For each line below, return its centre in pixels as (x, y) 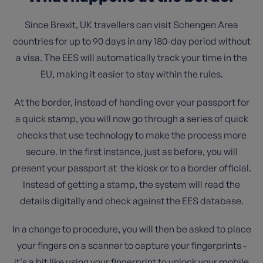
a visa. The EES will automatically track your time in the (131, 58)
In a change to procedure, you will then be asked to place (131, 229)
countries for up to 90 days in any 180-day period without (131, 41)
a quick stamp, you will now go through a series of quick (131, 119)
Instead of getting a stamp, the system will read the (131, 184)
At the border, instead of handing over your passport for (131, 102)
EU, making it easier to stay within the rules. (131, 74)
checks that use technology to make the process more (131, 135)
